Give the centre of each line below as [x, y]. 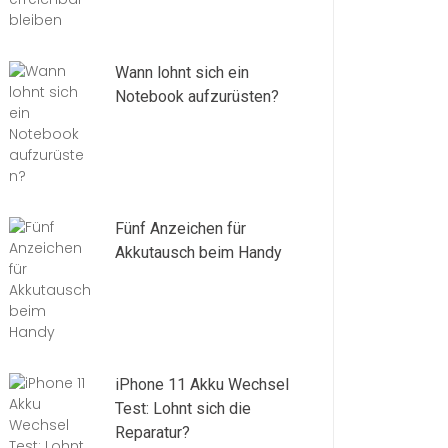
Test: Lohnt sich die [183, 408]
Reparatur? [152, 432]
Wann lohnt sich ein [182, 72]
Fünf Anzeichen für [180, 228]
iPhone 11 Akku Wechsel [202, 384]
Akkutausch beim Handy [198, 252]
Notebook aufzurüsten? [197, 96]
